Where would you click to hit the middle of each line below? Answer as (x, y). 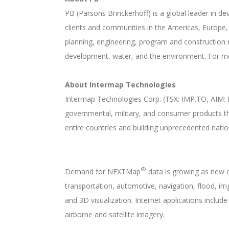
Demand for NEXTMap (103, 171)
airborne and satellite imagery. (116, 214)
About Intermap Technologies (120, 85)
